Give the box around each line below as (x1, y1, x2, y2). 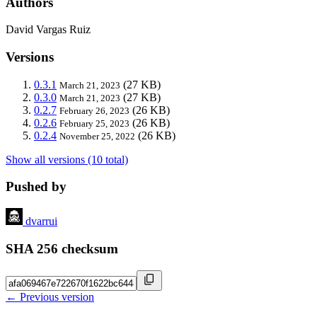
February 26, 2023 (59, 105, 129, 116)
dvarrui (25, 215, 57, 228)
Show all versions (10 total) (6, 153, 128, 166)
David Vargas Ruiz (6, 23, 91, 36)
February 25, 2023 (59, 117, 129, 129)
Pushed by (6, 179, 67, 195)
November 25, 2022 (59, 130, 135, 142)
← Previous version (6, 290, 94, 303)
